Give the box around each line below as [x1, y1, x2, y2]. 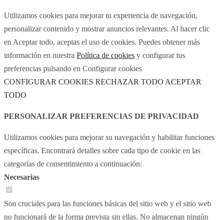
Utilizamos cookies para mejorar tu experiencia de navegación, [4, 11, 197, 20]
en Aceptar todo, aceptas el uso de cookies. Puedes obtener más [4, 38, 200, 46]
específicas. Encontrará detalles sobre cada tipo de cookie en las [4, 146, 200, 155]
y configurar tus [135, 51, 185, 59]
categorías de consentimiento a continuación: [4, 160, 142, 168]
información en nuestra [4, 51, 77, 59]
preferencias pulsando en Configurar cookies [4, 64, 142, 73]
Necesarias [4, 173, 39, 181]
